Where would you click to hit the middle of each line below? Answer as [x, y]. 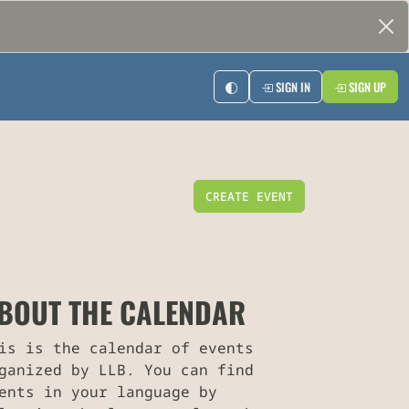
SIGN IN [292, 87]
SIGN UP [366, 87]
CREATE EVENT [249, 197]
